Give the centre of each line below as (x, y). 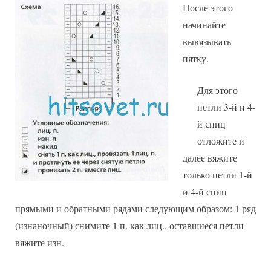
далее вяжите (210, 157)
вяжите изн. (40, 242)
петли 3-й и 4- (226, 106)
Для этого (217, 90)
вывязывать (207, 41)
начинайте (204, 24)
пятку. (196, 58)
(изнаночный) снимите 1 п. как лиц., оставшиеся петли (129, 225)
